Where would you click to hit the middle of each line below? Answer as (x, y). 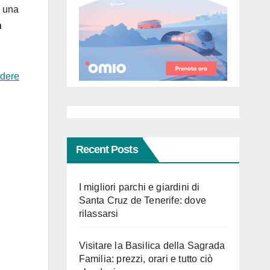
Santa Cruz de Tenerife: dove (143, 201)
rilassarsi (99, 214)
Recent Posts (107, 150)
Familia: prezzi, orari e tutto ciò (146, 259)
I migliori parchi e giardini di (139, 187)
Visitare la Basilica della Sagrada (152, 246)
